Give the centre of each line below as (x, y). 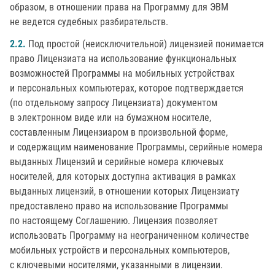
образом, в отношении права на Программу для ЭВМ (119, 7)
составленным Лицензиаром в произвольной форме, (119, 132)
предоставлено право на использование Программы (119, 206)
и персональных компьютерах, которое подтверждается (127, 88)
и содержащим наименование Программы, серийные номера (136, 147)
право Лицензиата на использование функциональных (123, 59)
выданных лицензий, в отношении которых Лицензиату (125, 191)
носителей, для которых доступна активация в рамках (123, 176)
